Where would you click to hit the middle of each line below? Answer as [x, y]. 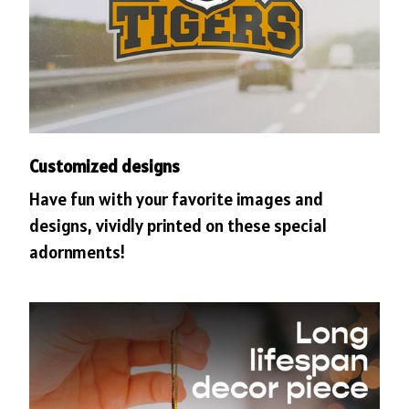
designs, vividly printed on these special [178, 226]
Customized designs [105, 166]
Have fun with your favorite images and [176, 199]
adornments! [77, 252]
